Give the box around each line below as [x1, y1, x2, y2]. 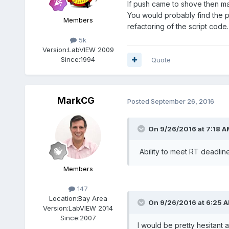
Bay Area [78, 194, 107, 203]
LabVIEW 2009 [67, 45, 114, 54]
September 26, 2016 [150, 97, 214, 105]
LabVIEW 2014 [68, 204, 113, 213]
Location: [49, 194, 78, 203]
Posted [127, 97, 151, 105]
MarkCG [57, 95, 95, 106]
